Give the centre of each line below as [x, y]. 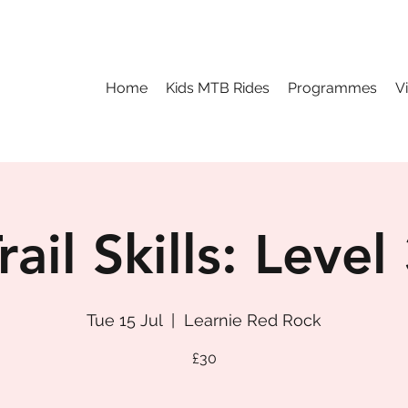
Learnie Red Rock [253, 320]
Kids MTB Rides [218, 88]
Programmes [332, 88]
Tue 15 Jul [124, 320]
